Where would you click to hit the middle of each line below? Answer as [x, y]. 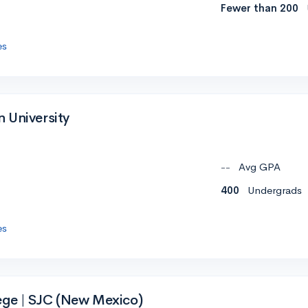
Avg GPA [260, 167]
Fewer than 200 [260, 8]
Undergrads [275, 190]
